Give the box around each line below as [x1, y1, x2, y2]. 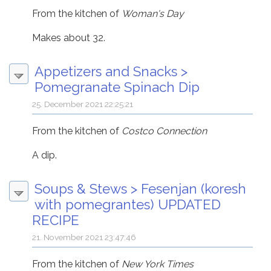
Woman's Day [122, 8, 184, 20]
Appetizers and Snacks [34, 64, 177, 80]
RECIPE [32, 212, 80, 229]
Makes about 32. [32, 32, 106, 44]
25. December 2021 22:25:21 [32, 99, 134, 109]
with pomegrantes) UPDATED [34, 197, 221, 213]
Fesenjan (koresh [141, 181, 246, 197]
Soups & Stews [34, 181, 127, 197]
